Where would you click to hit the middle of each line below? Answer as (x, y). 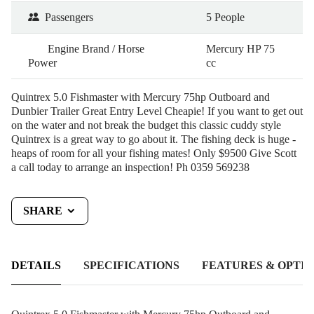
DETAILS (36, 265)
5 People (225, 17)
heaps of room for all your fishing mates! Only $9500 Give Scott (154, 153)
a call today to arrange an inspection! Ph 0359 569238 (130, 167)
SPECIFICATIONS (131, 265)
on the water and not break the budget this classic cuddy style (146, 125)
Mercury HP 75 (240, 48)
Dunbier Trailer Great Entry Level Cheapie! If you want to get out (157, 111)
